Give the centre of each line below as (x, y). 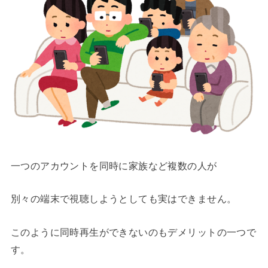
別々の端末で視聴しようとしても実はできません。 (124, 199)
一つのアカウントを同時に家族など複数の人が (114, 165)
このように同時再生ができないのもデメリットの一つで (133, 232)
